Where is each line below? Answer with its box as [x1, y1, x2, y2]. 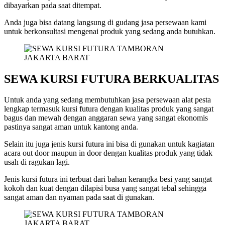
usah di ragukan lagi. [4, 158, 70, 167]
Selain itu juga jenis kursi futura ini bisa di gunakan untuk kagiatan [4, 140, 214, 149]
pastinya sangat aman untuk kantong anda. [4, 123, 138, 132]
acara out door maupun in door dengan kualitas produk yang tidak [4, 149, 212, 158]
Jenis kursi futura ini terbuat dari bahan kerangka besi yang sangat [4, 175, 212, 184]
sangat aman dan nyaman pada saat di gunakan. [4, 193, 154, 202]
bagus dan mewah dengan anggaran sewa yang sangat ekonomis [4, 114, 208, 123]
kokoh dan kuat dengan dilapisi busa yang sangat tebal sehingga [4, 184, 206, 193]
